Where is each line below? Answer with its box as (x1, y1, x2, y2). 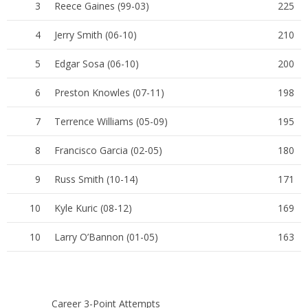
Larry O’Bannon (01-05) (54, 230, 158, 243)
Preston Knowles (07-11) (54, 85, 164, 99)
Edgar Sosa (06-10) (54, 56, 139, 70)
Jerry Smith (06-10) (54, 27, 137, 41)
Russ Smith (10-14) (54, 172, 138, 186)
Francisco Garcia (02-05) (54, 143, 162, 157)
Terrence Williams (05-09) (54, 114, 168, 128)
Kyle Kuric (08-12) (54, 201, 132, 214)
